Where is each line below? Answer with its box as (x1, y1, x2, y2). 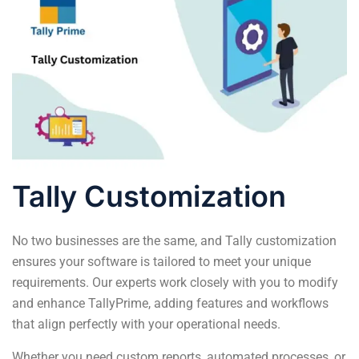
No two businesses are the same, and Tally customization (12, 232, 337, 248)
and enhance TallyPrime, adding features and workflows (12, 295, 329, 311)
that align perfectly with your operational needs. (12, 316, 280, 332)
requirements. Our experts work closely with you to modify (12, 274, 338, 290)
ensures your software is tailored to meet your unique (12, 253, 311, 269)
